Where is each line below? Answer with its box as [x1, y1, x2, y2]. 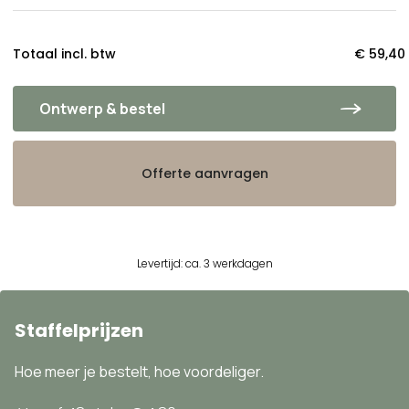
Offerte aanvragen [141, 164, 268, 183]
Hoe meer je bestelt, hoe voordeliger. [15, 361, 264, 382]
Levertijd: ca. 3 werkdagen [136, 255, 273, 271]
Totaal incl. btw [13, 44, 116, 63]
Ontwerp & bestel [38, 99, 165, 119]
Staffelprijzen [15, 317, 143, 343]
